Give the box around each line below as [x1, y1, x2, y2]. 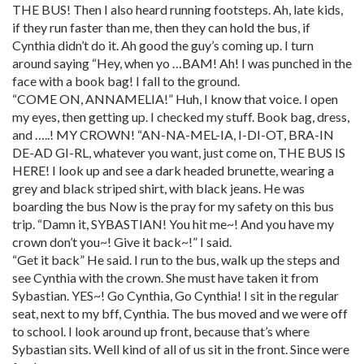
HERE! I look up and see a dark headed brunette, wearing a [12, 162, 334, 178]
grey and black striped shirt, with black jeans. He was [12, 180, 305, 196]
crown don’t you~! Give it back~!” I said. [12, 234, 232, 249]
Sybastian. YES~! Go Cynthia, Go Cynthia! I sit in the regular [12, 288, 339, 303]
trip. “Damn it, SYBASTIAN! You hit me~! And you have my [12, 216, 334, 232]
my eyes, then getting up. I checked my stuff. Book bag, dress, [12, 109, 349, 124]
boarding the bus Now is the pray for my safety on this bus [12, 198, 334, 214]
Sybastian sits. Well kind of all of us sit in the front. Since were [12, 341, 349, 357]
